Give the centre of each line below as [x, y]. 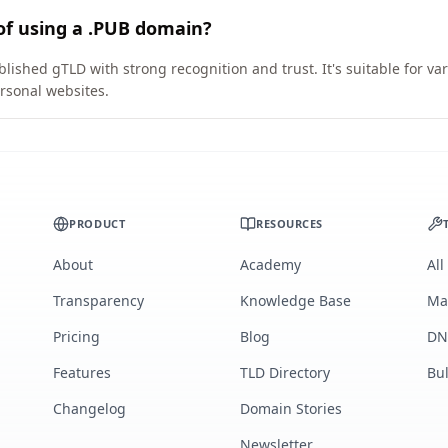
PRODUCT [97, 223]
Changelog [90, 408]
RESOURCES [289, 223]
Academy [270, 264]
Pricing [77, 336]
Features [82, 372]
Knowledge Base [295, 300]
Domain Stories [290, 408]
